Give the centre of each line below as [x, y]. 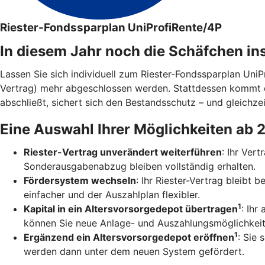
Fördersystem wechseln [80, 180]
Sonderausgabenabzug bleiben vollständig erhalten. [140, 166]
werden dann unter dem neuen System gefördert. [134, 251]
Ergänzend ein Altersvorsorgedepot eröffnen [129, 237]
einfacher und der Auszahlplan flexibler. [112, 194]
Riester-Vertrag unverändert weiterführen [123, 152]
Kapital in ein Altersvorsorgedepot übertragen [131, 209]
